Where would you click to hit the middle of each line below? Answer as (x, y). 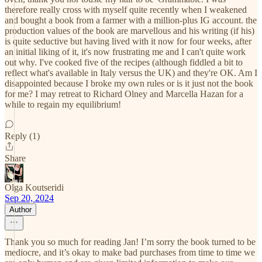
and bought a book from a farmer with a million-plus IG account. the (131, 20)
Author (20, 210)
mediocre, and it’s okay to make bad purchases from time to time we (130, 252)
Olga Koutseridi (34, 187)
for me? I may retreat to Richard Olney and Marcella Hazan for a (124, 94)
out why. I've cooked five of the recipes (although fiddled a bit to (124, 62)
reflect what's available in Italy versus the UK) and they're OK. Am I (131, 73)
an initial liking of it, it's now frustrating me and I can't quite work (125, 52)
